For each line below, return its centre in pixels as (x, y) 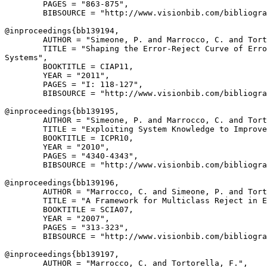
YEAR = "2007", (57, 218)
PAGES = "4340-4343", (72, 156)
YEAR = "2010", (57, 147)
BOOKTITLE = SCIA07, (69, 209)
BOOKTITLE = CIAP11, (69, 66)
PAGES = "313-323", (67, 227)
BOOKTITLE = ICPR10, (69, 138)
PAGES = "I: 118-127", (74, 84)
